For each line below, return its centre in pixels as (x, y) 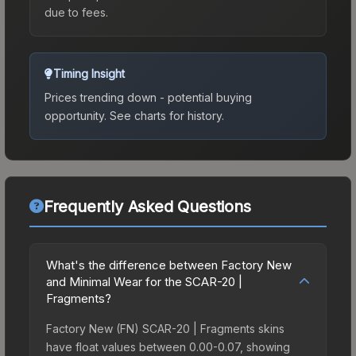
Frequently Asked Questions (147, 206)
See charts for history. (165, 115)
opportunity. (75, 115)
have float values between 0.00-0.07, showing (168, 346)
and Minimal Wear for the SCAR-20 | (144, 281)
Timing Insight (89, 73)
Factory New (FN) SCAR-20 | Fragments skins (165, 328)
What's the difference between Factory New (169, 265)
